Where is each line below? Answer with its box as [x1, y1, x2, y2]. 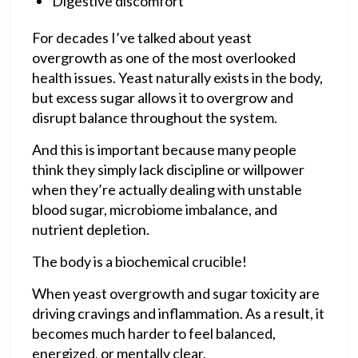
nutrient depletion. [32, 221, 149, 238]
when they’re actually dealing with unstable [32, 181, 302, 198]
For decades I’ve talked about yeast [32, 29, 252, 46]
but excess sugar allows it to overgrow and [32, 89, 293, 106]
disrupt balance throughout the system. [32, 109, 277, 126]
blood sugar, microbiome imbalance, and [32, 201, 277, 218]
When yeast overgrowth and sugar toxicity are [32, 284, 320, 302]
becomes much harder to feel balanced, [32, 324, 276, 342]
